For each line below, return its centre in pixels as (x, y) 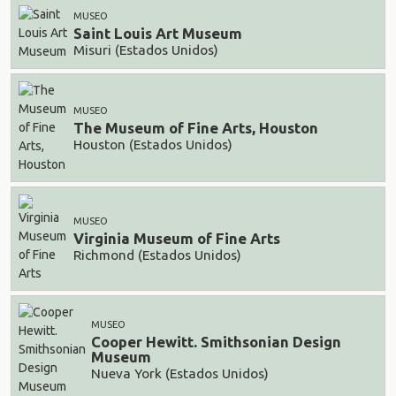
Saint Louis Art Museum (158, 34)
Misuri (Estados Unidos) (146, 49)
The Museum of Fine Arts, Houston (196, 128)
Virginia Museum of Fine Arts (177, 239)
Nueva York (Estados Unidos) (180, 373)
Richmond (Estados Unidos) (157, 255)
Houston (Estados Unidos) (153, 144)
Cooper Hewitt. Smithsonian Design (216, 342)
